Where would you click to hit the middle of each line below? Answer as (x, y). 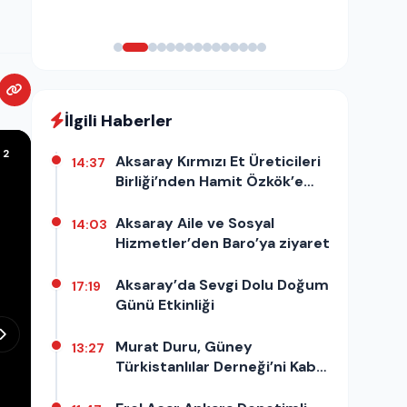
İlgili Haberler (119, 120)
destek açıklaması (181, 201)
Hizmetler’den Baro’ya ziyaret (223, 243)
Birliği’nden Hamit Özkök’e (209, 181)
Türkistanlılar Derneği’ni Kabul (222, 366)
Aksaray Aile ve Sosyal (195, 223)
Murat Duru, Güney (184, 346)
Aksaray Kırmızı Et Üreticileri (218, 161)
